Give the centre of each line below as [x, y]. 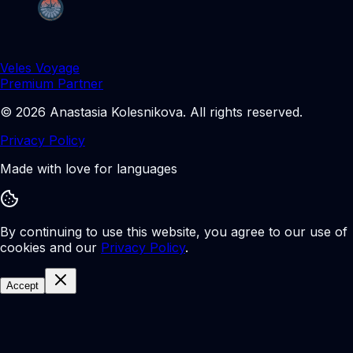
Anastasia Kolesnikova [116, 111]
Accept [22, 285]
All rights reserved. [246, 111]
